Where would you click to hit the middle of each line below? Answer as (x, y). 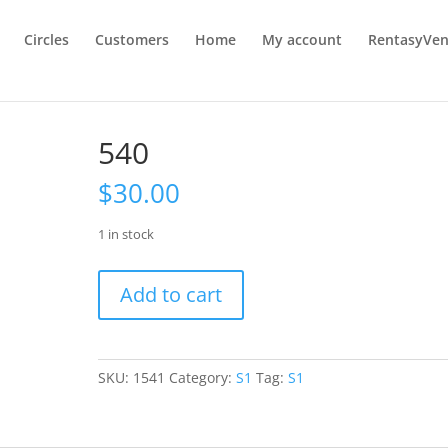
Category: (203, 377)
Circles (47, 39)
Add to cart (171, 294)
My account (302, 39)
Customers (132, 39)
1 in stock (126, 234)
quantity (125, 303)
